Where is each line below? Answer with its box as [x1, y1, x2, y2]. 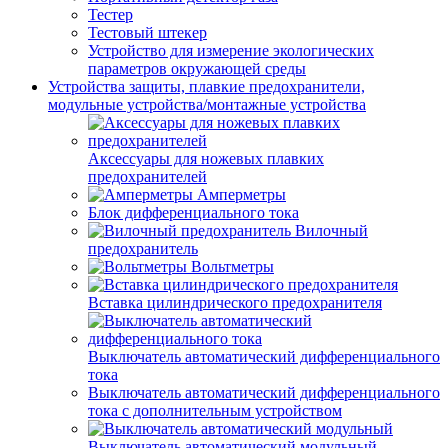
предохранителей [88, 168, 207, 185]
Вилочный [295, 222, 368, 239]
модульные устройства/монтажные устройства [48, 96, 366, 113]
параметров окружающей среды [88, 60, 306, 77]
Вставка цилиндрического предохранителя [88, 294, 382, 311]
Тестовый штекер [88, 24, 207, 41]
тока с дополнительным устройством [88, 402, 342, 419]
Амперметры [197, 186, 286, 203]
